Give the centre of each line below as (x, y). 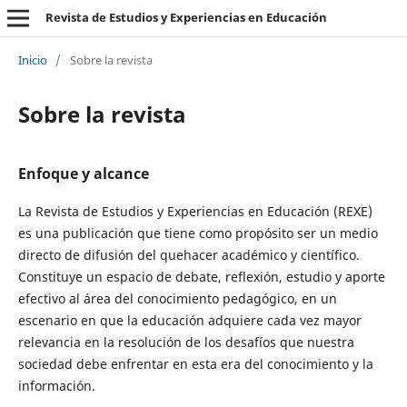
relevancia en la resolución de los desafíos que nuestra (186, 342)
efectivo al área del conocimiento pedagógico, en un (177, 298)
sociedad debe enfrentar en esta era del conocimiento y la (195, 363)
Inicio (32, 60)
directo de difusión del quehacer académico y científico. (189, 254)
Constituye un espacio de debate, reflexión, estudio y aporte (201, 276)
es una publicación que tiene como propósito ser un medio (198, 233)
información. (56, 385)
